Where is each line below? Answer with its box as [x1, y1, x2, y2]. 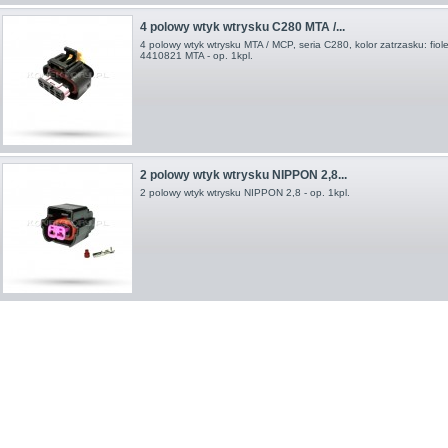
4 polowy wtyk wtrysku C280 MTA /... [139, 19, 345, 34]
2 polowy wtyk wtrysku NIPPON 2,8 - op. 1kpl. [139, 187, 350, 199]
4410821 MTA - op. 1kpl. [139, 49, 253, 61]
